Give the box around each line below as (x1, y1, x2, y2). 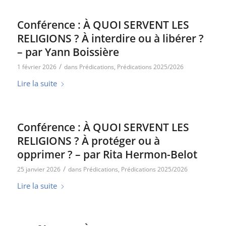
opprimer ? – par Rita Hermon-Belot (17, 147, 197, 161)
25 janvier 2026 (17, 165, 61, 174)
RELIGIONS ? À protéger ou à (17, 134, 160, 148)
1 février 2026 (17, 63, 56, 71)
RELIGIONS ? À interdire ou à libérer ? (17, 31, 204, 45)
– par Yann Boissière (17, 45, 119, 59)
